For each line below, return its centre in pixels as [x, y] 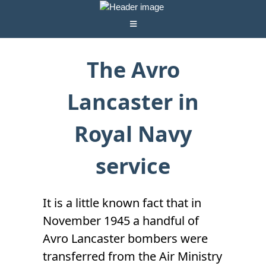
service [133, 166]
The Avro [133, 69]
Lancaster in [133, 102]
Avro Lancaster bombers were [125, 238]
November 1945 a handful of [121, 220]
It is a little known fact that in [122, 202]
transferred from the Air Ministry [132, 256]
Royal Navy [133, 134]
